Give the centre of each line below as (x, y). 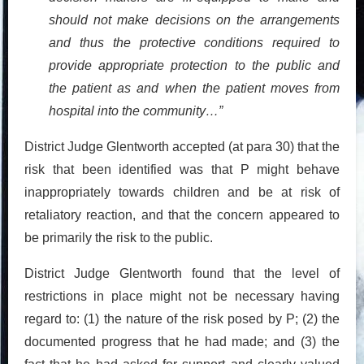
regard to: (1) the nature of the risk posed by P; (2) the (182, 318)
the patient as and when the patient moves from (194, 88)
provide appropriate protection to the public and (194, 65)
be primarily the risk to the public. (119, 237)
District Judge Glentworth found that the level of (182, 273)
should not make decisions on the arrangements (194, 19)
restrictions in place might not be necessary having (182, 296)
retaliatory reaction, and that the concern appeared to (182, 214)
